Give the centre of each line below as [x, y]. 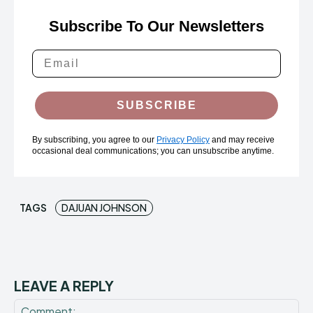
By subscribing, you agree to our [94, 140]
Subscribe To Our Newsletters [156, 27]
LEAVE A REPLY [64, 286]
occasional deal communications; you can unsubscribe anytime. [153, 151]
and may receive [242, 140]
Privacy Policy [183, 140]
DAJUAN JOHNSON [104, 208]
